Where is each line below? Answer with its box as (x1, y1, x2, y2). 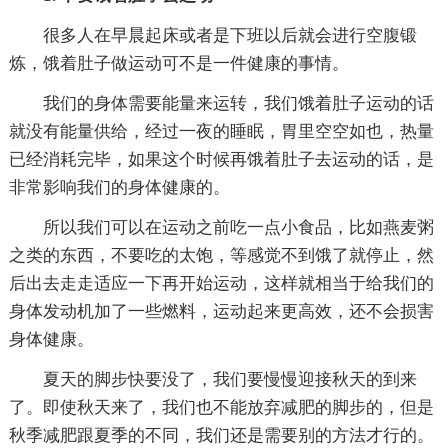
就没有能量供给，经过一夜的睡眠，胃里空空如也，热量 (8, 121, 434, 141)
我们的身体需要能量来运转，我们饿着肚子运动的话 (42, 93, 434, 113)
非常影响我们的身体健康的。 (8, 177, 230, 197)
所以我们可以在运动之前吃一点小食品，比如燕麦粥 (42, 217, 434, 237)
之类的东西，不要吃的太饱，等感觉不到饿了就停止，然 (8, 245, 434, 265)
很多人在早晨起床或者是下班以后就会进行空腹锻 (42, 25, 417, 45)
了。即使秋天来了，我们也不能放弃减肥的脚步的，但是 (8, 397, 434, 417)
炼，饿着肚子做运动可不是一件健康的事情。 (8, 53, 349, 73)
